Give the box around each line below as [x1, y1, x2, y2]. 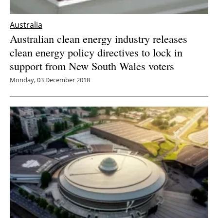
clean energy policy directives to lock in [10, 44, 182, 59]
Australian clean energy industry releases [10, 31, 187, 46]
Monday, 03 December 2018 [10, 75, 90, 84]
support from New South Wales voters [10, 58, 174, 73]
